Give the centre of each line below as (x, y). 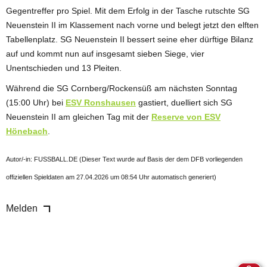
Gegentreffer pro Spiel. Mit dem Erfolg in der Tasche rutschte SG (128, 10)
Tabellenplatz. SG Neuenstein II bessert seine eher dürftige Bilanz (130, 39)
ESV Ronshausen (101, 102)
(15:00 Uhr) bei (36, 102)
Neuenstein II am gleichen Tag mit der (79, 117)
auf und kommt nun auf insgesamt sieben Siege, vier (105, 53)
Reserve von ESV (186, 117)
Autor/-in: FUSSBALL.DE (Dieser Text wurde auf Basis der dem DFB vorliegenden (124, 159)
